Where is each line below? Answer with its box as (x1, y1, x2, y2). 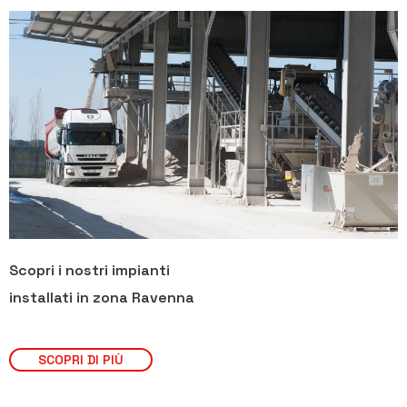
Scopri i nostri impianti (9, 261, 170, 281)
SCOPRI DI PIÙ (38, 352, 124, 369)
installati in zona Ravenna (9, 288, 194, 308)
